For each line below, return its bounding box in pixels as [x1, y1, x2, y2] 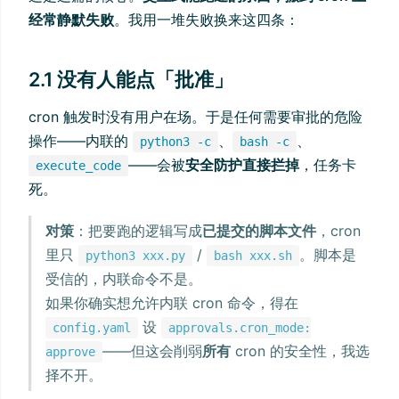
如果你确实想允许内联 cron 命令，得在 [45, 293, 299, 312]
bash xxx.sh [214, 248, 293, 263]
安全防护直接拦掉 [185, 155, 299, 174]
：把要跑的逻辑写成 [74, 221, 203, 240]
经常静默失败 [28, 10, 114, 28]
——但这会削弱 [102, 341, 203, 360]
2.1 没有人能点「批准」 [28, 67, 234, 91]
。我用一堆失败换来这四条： [114, 10, 299, 28]
